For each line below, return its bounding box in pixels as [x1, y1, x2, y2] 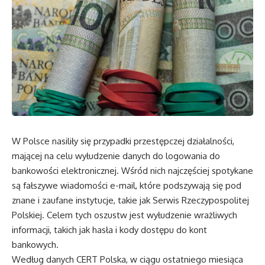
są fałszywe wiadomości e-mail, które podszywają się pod [12, 180, 241, 191]
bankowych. [12, 239, 59, 250]
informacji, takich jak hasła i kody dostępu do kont [12, 224, 207, 235]
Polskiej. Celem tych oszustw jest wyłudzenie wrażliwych [12, 209, 237, 221]
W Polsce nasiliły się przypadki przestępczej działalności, [12, 135, 234, 147]
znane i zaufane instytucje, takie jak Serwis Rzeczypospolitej [12, 195, 249, 206]
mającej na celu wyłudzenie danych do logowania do [12, 150, 220, 161]
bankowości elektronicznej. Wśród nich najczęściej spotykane [12, 165, 253, 176]
